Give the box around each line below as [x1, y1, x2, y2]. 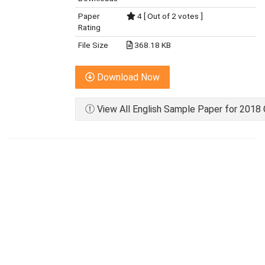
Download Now [95, 72, 160, 83]
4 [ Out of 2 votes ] [135, 11, 203, 21]
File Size [78, 40, 108, 50]
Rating [78, 22, 101, 32]
